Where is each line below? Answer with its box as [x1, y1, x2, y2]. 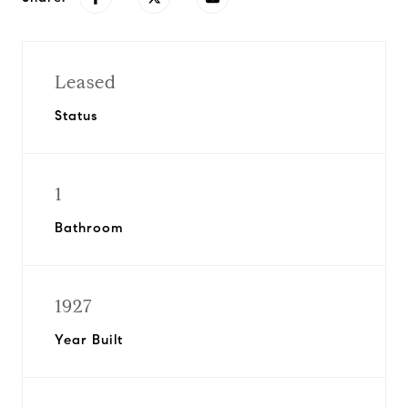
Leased [55, 71, 117, 94]
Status [55, 107, 97, 124]
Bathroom [55, 219, 124, 236]
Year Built [55, 331, 123, 348]
